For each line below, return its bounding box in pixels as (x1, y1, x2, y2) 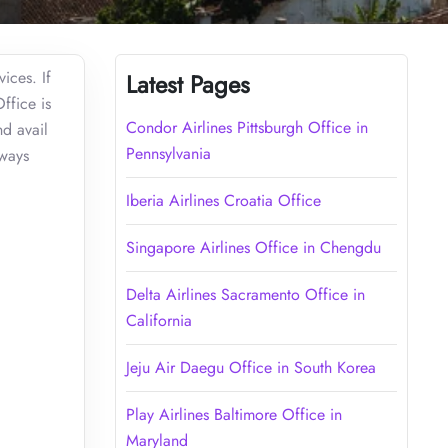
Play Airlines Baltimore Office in (125, 402, 342, 426)
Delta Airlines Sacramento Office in (125, 282, 365, 306)
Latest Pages (125, 66, 250, 102)
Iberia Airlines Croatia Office (125, 188, 321, 212)
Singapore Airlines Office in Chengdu (125, 235, 381, 259)
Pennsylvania (125, 141, 211, 165)
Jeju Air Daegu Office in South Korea (125, 355, 376, 379)
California (125, 308, 192, 332)
